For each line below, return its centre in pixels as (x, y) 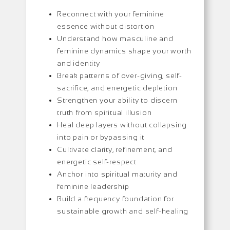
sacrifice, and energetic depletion (117, 88)
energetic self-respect (97, 161)
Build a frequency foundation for (116, 198)
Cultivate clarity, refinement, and (115, 149)
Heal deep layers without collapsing (122, 124)
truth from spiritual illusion (104, 112)
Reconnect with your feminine (111, 14)
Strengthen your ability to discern (117, 100)
